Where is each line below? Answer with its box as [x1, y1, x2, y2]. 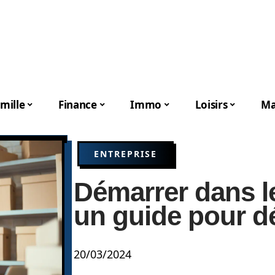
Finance [58, 97, 97, 112]
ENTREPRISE [94, 148, 157, 160]
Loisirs [195, 97, 228, 112]
